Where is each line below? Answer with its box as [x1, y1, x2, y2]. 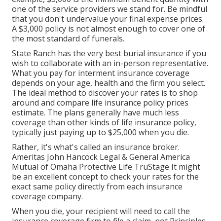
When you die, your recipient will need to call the [12, 206, 190, 217]
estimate [12, 107, 44, 118]
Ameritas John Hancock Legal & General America [12, 151, 190, 163]
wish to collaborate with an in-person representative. [12, 58, 208, 69]
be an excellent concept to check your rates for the [12, 171, 199, 183]
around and [12, 97, 57, 109]
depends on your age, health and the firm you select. [12, 77, 205, 89]
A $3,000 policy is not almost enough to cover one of [12, 23, 205, 35]
